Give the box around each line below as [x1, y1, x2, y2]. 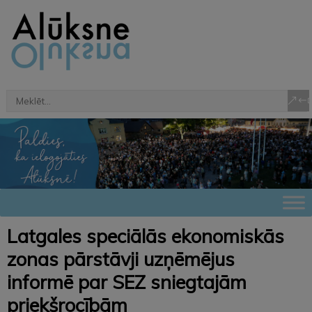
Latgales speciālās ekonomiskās [7, 224, 284, 248]
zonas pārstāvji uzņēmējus [7, 247, 235, 271]
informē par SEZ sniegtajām [7, 270, 247, 294]
